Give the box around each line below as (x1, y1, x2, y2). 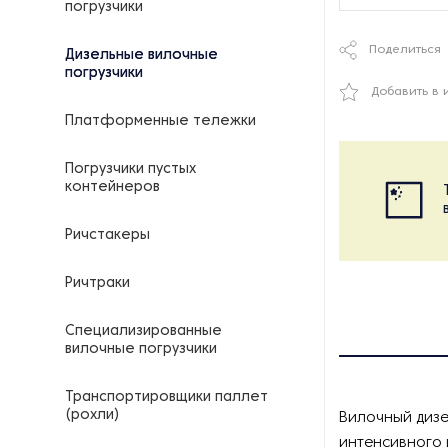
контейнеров (65, 181, 160, 194)
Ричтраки (65, 277, 130, 290)
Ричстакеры (65, 229, 150, 242)
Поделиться (369, 44, 441, 56)
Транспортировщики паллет (65, 391, 268, 404)
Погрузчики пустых (65, 163, 196, 176)
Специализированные (65, 325, 222, 338)
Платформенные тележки (65, 115, 256, 128)
